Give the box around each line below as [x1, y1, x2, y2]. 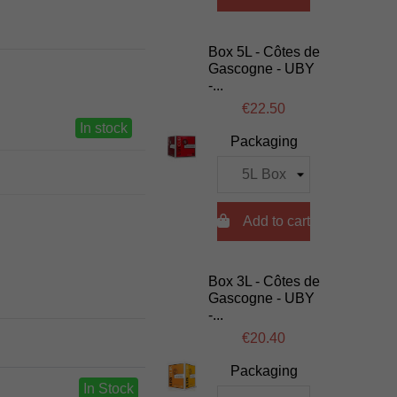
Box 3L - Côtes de [208, 273, 321, 289]
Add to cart [243, 214, 311, 230]
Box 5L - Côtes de [208, 43, 321, 59]
